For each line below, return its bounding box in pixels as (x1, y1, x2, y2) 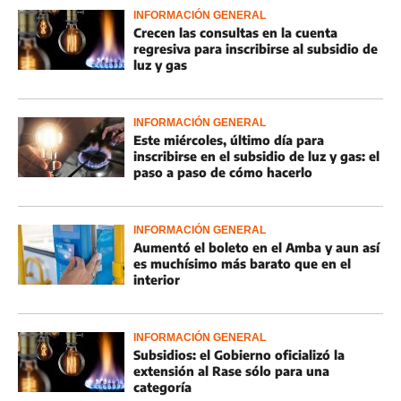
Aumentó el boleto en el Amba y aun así (133, 240, 380, 255)
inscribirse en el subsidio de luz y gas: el (133, 149, 380, 164)
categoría (133, 380, 192, 395)
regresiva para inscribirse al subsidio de (133, 41, 378, 56)
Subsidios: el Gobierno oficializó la (133, 347, 345, 363)
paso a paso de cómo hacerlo (133, 165, 312, 180)
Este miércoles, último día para (133, 132, 324, 148)
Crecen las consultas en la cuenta (133, 25, 337, 40)
